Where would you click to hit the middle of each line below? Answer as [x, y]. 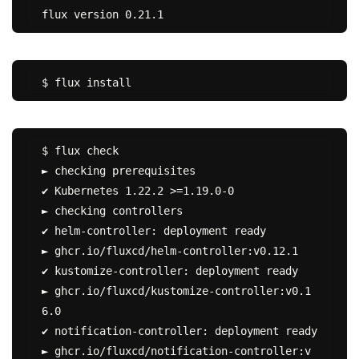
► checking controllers [112, 210]
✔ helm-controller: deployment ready [153, 230]
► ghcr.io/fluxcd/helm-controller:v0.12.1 [169, 250]
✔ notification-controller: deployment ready [179, 331]
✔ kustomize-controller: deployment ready [169, 270]
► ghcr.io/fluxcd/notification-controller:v [176, 351]
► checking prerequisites [118, 170]
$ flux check [80, 150]
